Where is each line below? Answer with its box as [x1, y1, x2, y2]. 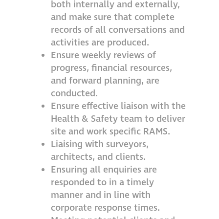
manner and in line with [51, 189, 151, 202]
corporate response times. [51, 201, 160, 215]
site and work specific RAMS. [51, 125, 170, 138]
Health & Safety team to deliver [51, 112, 185, 126]
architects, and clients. [51, 151, 146, 164]
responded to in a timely [51, 176, 154, 189]
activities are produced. [51, 36, 149, 49]
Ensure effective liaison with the [51, 100, 186, 113]
